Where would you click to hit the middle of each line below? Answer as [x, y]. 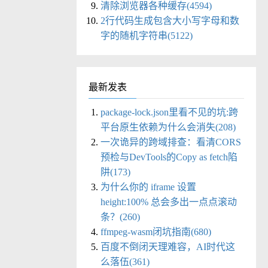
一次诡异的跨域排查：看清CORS [171, 142]
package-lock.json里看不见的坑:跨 [169, 112]
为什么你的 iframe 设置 [148, 187]
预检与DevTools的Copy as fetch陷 [169, 157]
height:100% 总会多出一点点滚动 [169, 202]
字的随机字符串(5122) [147, 36]
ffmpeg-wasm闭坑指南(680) [156, 232]
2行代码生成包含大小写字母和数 [170, 21]
